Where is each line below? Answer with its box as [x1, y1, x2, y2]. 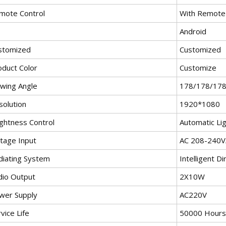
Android [180, 26, 206, 36]
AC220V [180, 189, 207, 200]
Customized [180, 44, 221, 54]
